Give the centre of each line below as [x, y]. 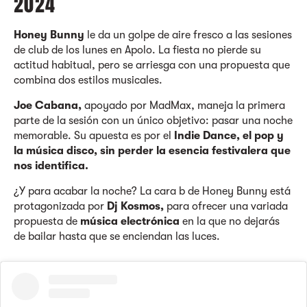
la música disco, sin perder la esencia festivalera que [152, 151]
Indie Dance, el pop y [229, 136]
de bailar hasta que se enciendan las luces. [117, 236]
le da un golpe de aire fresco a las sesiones [188, 35]
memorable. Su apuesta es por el [94, 136]
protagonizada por [60, 206]
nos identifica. [51, 166]
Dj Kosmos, [137, 206]
